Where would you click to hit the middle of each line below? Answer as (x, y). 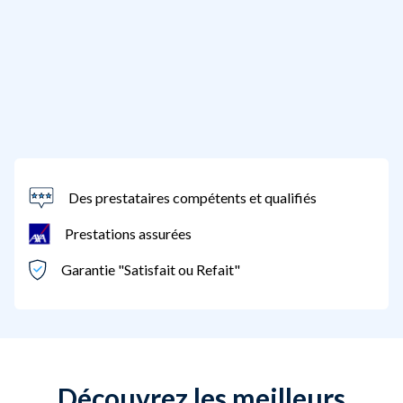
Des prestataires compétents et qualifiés (193, 197)
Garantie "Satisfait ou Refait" (151, 269)
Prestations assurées (128, 233)
